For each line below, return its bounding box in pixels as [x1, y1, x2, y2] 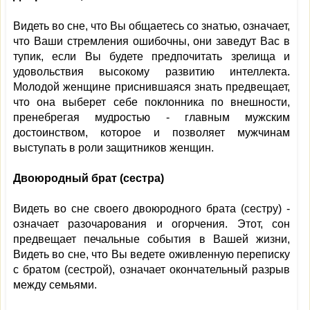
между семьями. [13, 279, 97, 291]
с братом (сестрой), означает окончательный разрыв [13, 264, 290, 275]
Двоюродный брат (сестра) [13, 172, 164, 184]
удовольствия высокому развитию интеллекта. [13, 66, 290, 77]
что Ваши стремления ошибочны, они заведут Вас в [13, 35, 290, 47]
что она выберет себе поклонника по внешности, [13, 96, 290, 108]
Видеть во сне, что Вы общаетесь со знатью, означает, [13, 20, 290, 32]
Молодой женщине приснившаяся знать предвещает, [13, 81, 290, 93]
